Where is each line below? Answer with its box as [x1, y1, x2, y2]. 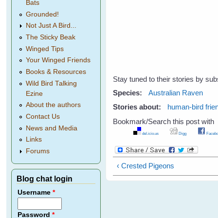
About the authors [26, 101, 81, 109]
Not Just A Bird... [26, 22, 77, 30]
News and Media [26, 124, 78, 132]
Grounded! [26, 10, 59, 18]
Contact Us [26, 113, 60, 121]
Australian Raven [148, 88, 203, 97]
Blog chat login [17, 174, 73, 183]
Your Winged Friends [26, 56, 91, 64]
